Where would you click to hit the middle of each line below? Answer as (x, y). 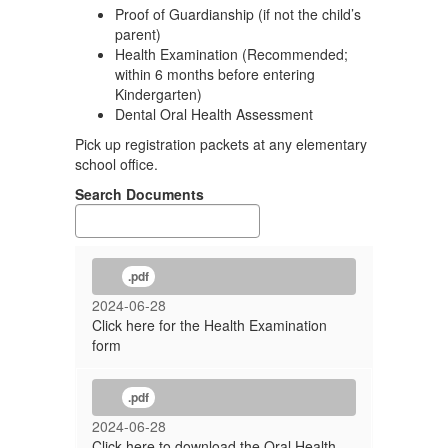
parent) (138, 34)
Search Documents (139, 194)
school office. (116, 164)
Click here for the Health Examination (209, 325)
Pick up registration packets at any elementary (221, 144)
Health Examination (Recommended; (231, 54)
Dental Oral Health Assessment (216, 114)
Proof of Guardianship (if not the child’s (238, 14)
